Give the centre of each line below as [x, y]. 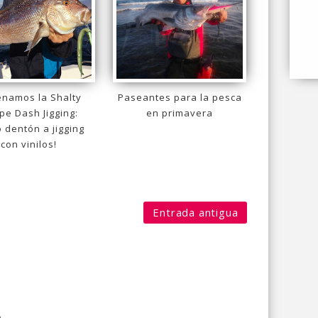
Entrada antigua [196, 213]
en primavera [180, 113]
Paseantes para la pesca [180, 98]
